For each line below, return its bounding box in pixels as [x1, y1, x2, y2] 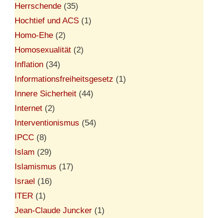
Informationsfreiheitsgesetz [15, 74, 113, 84]
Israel [15, 176, 35, 186]
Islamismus [15, 162, 56, 171]
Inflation [15, 59, 43, 69]
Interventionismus [15, 118, 79, 127]
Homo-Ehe [15, 30, 53, 40]
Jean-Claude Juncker [15, 205, 92, 215]
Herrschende [15, 1, 61, 11]
